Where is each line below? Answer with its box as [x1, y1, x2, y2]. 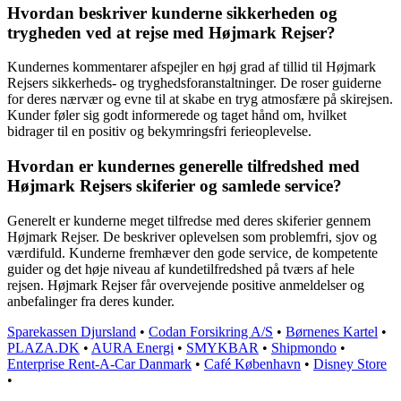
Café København [204, 355, 301, 371]
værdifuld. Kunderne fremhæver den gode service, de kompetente [7, 244, 378, 260]
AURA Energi [91, 339, 174, 355]
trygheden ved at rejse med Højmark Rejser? [7, 22, 336, 42]
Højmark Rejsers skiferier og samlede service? [7, 176, 342, 196]
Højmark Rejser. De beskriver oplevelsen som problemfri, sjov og [7, 228, 377, 244]
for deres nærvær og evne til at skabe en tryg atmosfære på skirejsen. [7, 91, 393, 107]
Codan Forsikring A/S [149, 323, 273, 339]
